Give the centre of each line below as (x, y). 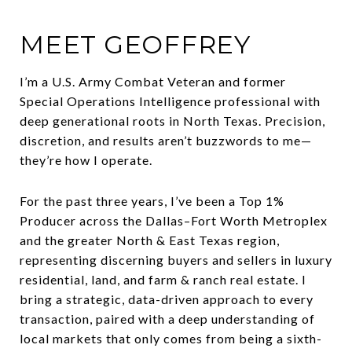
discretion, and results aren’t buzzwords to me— (166, 140)
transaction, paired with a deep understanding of (167, 318)
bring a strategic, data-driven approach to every (167, 299)
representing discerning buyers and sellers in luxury (176, 259)
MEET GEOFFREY (135, 44)
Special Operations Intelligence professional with (170, 101)
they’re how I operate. (86, 159)
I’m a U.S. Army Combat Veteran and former (153, 81)
